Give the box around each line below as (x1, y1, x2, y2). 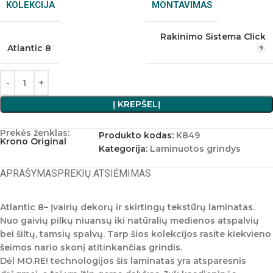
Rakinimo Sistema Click (160, 31, 266, 42)
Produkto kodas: (99, 130, 177, 141)
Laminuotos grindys (150, 143, 241, 154)
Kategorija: (99, 143, 148, 154)
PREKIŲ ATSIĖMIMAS (57, 168, 151, 179)
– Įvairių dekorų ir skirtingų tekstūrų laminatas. (44, 202, 255, 213)
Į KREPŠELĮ (113, 99, 160, 110)
